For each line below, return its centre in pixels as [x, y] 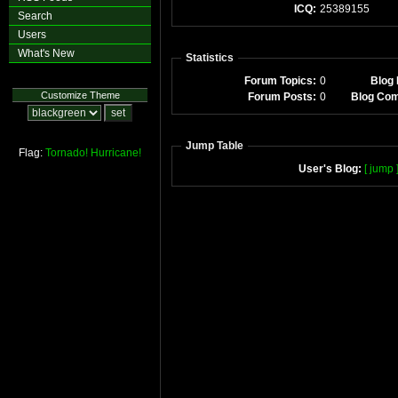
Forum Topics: [280, 81]
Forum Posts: [282, 97]
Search [35, 16]
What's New [46, 53]
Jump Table [215, 146]
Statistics [210, 58]
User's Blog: [330, 169]
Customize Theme [80, 95]
